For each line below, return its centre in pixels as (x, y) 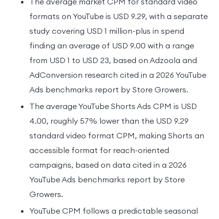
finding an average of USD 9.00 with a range (112, 45)
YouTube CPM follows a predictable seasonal (114, 210)
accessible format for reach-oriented (99, 150)
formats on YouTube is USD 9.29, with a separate (119, 16)
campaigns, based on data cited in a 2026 (108, 164)
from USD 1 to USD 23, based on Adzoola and (113, 60)
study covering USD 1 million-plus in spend (107, 31)
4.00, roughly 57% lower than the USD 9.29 (109, 120)
